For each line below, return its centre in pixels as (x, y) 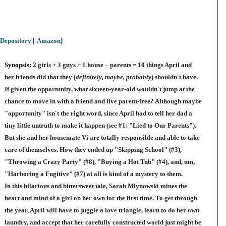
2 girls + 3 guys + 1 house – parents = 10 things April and (112, 65)
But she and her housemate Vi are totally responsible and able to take (102, 138)
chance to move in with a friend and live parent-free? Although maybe (103, 101)
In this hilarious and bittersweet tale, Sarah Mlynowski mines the (96, 186)
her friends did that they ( (40, 77)
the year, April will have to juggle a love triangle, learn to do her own (102, 210)
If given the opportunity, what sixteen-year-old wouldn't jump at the (99, 89)
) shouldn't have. (174, 77)
